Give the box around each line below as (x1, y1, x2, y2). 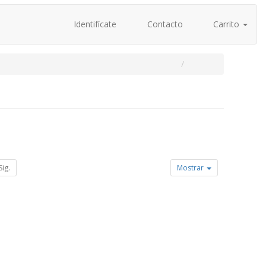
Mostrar (177, 163, 206, 173)
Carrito (211, 18, 242, 30)
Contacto (144, 18, 183, 30)
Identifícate (71, 18, 116, 30)
